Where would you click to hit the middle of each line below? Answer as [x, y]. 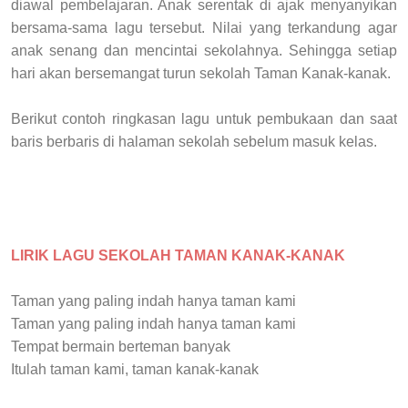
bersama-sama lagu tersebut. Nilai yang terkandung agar [204, 27]
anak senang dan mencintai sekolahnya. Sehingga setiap [204, 50]
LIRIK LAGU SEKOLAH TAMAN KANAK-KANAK [178, 255]
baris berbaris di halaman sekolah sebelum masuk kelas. [194, 141]
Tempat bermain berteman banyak [121, 346]
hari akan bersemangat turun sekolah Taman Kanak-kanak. [203, 73]
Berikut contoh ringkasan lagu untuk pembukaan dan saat [204, 118]
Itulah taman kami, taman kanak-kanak [135, 369]
